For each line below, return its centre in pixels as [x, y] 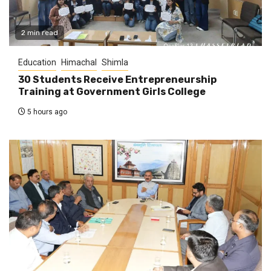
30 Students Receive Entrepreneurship [117, 80]
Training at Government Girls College [112, 92]
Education [37, 63]
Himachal [79, 63]
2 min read [40, 33]
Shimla [115, 63]
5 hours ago [46, 112]
